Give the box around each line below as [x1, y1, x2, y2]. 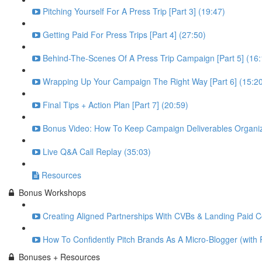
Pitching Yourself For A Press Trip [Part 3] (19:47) [43, 5, 225, 17]
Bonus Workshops [19, 187, 86, 198]
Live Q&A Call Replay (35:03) [43, 146, 151, 157]
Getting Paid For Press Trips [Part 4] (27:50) [43, 29, 206, 40]
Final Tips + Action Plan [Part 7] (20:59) [43, 99, 188, 111]
